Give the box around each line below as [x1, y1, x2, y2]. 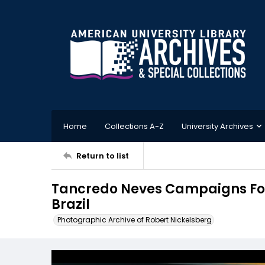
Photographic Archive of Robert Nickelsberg [57, 215, 212, 225]
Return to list [76, 150, 129, 161]
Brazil [51, 195, 90, 214]
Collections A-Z [105, 120, 164, 132]
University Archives [182, 120, 253, 132]
